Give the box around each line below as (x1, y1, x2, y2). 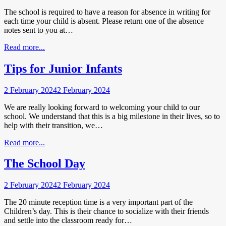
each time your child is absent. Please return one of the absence (4, 16, 204, 25)
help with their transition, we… (4, 121, 103, 130)
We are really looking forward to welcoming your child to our (4, 102, 200, 111)
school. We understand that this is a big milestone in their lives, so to (4, 111, 220, 121)
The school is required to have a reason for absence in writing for (4, 7, 210, 16)
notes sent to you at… (4, 25, 73, 34)
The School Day (4, 157, 85, 171)
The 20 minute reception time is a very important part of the (4, 198, 193, 207)
